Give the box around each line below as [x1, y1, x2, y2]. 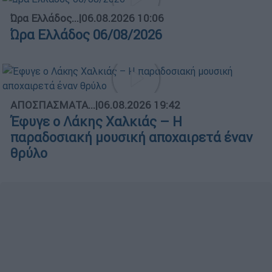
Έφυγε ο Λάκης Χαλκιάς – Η [10, 113, 182, 130]
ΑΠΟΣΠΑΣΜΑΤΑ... [10, 98, 95, 112]
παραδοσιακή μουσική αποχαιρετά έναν [10, 129, 253, 146]
